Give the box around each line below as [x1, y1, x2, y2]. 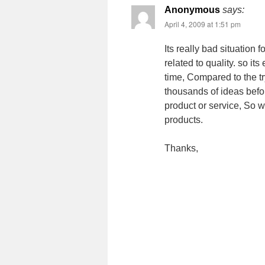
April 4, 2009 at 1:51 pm [164, 19, 241, 29]
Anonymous [164, 5, 220, 15]
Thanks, [164, 143, 198, 153]
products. [164, 115, 203, 125]
